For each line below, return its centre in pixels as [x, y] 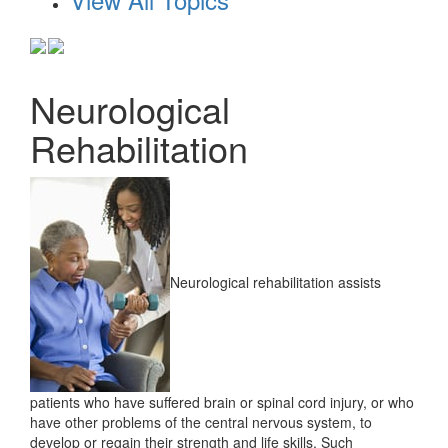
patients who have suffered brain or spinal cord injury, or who [222, 402]
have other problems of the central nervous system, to [201, 422]
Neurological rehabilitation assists [275, 282]
